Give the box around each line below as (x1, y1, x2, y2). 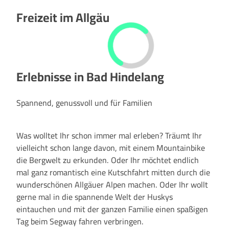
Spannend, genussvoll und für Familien (16, 95, 152, 110)
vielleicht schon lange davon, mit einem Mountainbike (16, 140, 205, 155)
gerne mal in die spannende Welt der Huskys (16, 189, 173, 204)
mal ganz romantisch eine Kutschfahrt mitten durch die (16, 164, 210, 180)
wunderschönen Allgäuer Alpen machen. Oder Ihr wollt (16, 176, 208, 192)
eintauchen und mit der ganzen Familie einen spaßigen (16, 201, 208, 217)
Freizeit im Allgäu (16, 6, 109, 29)
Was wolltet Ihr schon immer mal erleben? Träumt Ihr (16, 127, 202, 143)
